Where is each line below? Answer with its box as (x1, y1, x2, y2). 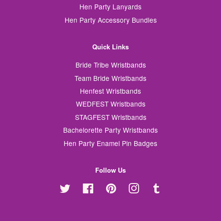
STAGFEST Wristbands (74, 111, 147, 122)
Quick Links (92, 42, 129, 52)
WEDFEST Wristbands (75, 99, 146, 109)
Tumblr (161, 183, 183, 193)
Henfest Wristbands (80, 86, 141, 96)
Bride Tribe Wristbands (75, 60, 146, 70)
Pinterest (116, 183, 144, 193)
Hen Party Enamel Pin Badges (64, 138, 157, 148)
